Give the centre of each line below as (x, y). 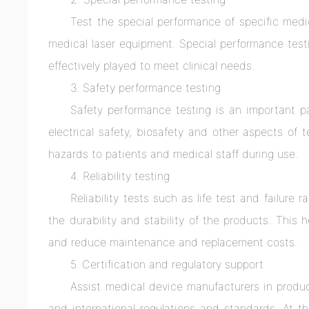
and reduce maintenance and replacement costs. (173, 242)
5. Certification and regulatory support (167, 265)
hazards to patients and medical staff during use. (173, 154)
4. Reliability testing (120, 176)
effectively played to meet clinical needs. (152, 66)
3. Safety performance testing (146, 88)
